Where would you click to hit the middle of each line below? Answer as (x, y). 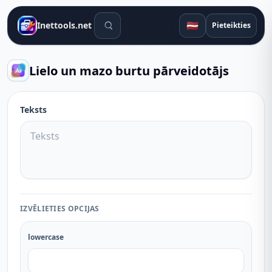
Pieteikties (232, 25)
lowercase (46, 237)
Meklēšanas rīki (129, 19)
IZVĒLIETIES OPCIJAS (60, 209)
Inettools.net (64, 25)
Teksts (33, 110)
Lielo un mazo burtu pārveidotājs (129, 70)
